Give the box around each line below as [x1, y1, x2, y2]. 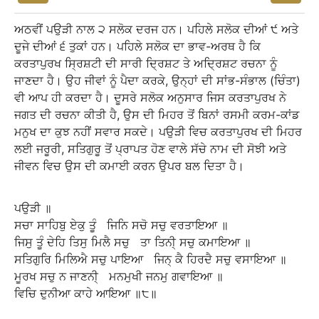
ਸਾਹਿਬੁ [37, 218, 66, 232]
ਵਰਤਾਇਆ [170, 218, 217, 232]
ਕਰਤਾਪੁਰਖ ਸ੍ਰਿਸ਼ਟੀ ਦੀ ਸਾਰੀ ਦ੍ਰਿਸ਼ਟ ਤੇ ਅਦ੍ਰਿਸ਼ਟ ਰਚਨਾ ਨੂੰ [14, 56, 277, 70]
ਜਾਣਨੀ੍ [70, 269, 105, 283]
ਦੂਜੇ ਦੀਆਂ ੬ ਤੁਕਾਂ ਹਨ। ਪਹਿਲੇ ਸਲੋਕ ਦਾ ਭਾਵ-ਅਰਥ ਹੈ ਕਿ [14, 39, 261, 53]
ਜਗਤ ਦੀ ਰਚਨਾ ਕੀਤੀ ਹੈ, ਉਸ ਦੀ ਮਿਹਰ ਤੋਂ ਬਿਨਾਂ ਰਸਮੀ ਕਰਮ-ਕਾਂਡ [14, 108, 299, 122]
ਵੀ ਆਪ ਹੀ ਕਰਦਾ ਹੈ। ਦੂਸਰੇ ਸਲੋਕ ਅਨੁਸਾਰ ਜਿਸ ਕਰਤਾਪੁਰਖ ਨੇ [14, 90, 286, 105]
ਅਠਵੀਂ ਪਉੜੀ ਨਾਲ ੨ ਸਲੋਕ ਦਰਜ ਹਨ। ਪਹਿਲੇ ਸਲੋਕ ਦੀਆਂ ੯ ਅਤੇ [14, 22, 298, 36]
